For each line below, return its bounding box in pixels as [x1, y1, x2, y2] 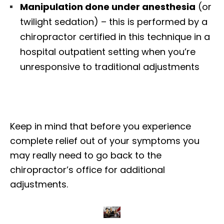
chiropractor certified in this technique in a [20, 30, 210, 43]
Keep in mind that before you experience [10, 120, 191, 133]
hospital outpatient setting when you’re [20, 45, 195, 58]
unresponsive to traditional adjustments [20, 60, 199, 73]
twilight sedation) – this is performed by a [20, 15, 207, 28]
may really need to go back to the [10, 149, 161, 162]
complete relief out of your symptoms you [10, 134, 199, 147]
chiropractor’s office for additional [10, 163, 165, 176]
